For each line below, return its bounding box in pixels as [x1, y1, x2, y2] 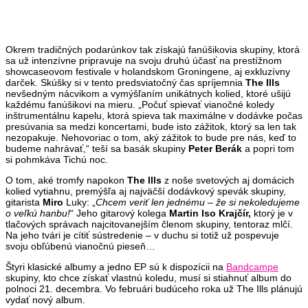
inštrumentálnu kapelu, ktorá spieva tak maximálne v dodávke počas [5, 109, 302, 121]
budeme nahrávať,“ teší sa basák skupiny [5, 142, 188, 154]
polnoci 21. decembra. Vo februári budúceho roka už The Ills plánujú [5, 283, 302, 294]
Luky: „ [63, 196, 96, 208]
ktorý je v [251, 207, 293, 219]
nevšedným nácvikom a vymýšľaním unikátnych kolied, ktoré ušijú [5, 87, 291, 99]
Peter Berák [188, 142, 242, 154]
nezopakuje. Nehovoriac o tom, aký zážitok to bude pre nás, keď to [5, 131, 296, 143]
